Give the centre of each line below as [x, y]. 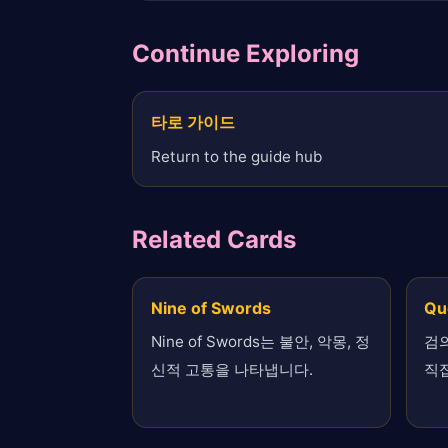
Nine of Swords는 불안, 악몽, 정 [260, 342]
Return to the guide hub [236, 156]
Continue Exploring [245, 54]
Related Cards [214, 239]
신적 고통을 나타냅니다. [231, 370]
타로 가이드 [192, 122]
